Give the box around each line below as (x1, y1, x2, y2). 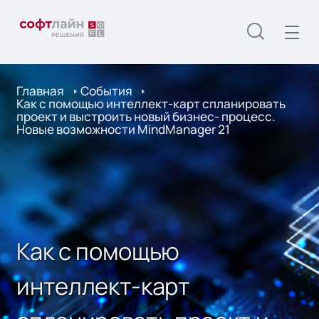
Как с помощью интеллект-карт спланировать (16, 95, 286, 113)
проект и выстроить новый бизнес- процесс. (16, 108, 276, 125)
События (80, 83, 132, 100)
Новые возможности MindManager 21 (16, 121, 231, 138)
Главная (16, 83, 65, 100)
